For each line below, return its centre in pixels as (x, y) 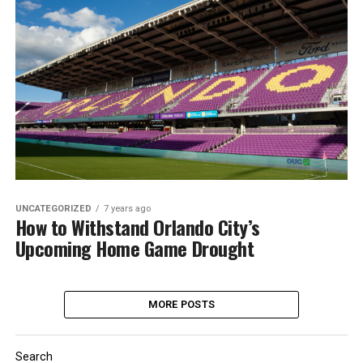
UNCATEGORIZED (53, 208)
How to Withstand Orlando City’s (137, 226)
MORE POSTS (181, 304)
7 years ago (127, 208)
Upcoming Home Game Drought (135, 248)
